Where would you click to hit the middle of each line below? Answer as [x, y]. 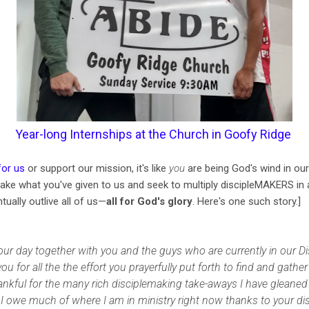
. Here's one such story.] [247, 201]
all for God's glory [149, 201]
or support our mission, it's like [97, 168]
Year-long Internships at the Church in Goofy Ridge [153, 134]
